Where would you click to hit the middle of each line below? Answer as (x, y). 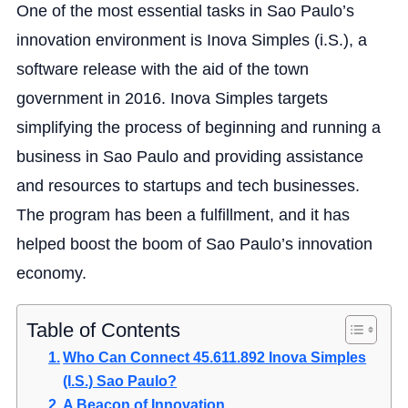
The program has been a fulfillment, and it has (183, 214)
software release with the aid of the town (162, 69)
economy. (51, 273)
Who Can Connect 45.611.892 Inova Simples (215, 357)
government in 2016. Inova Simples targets (172, 98)
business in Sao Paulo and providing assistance (189, 156)
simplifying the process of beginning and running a (198, 127)
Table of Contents (103, 330)
